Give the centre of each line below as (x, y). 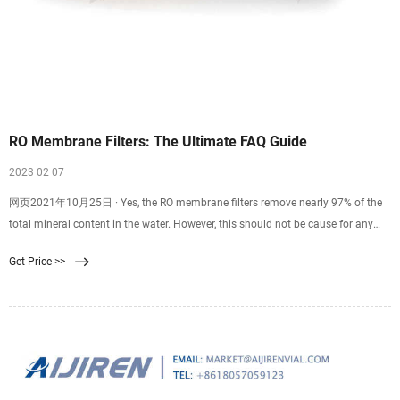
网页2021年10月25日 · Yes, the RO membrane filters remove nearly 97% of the (196, 202)
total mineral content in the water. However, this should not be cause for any (191, 224)
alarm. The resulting (57, 245)
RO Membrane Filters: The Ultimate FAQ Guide (158, 141)
